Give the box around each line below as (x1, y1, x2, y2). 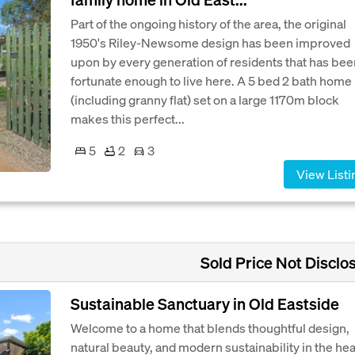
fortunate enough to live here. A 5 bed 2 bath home (71, 72, 352, 90)
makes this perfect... (71, 110, 185, 128)
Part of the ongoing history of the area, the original (71, 15, 346, 32)
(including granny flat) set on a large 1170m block (71, 91, 339, 109)
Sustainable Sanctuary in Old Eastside (71, 293, 339, 315)
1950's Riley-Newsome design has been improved (71, 34, 350, 52)
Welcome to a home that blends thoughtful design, (71, 319, 349, 337)
